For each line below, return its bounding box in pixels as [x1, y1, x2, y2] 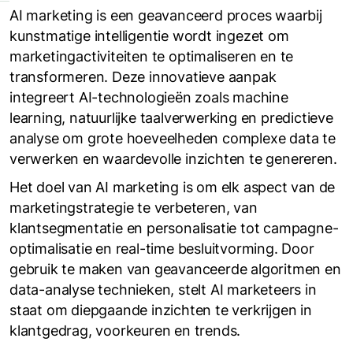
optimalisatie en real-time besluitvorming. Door [9, 240, 314, 257]
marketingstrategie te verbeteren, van [9, 199, 258, 216]
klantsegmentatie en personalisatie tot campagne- [9, 220, 339, 236]
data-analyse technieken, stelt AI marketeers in [9, 281, 317, 298]
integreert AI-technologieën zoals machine [9, 89, 288, 106]
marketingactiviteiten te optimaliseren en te [9, 48, 294, 65]
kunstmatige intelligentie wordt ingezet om [9, 28, 289, 44]
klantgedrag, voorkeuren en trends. [9, 322, 241, 339]
